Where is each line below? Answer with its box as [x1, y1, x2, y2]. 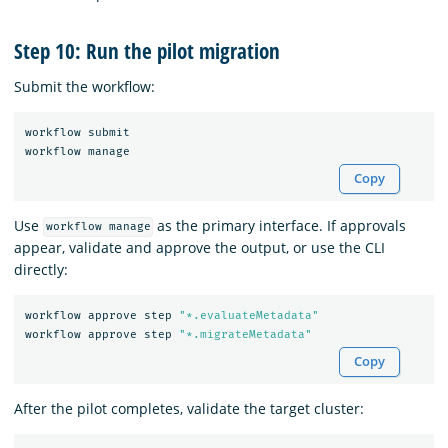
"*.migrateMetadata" [178, 328, 312, 342]
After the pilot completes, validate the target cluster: [14, 398, 364, 418]
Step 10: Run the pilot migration [14, 37, 280, 66]
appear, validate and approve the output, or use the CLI [14, 237, 385, 257]
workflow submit [24, 126, 130, 140]
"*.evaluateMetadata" [178, 309, 319, 323]
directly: [14, 259, 68, 279]
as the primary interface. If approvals [153, 215, 407, 235]
